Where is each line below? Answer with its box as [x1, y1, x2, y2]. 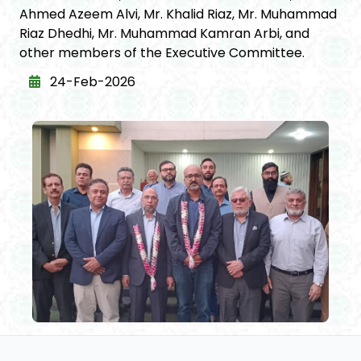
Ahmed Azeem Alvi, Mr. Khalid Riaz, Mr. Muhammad [19, 5, 337, 24]
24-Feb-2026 [47, 73, 135, 92]
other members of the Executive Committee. [19, 44, 305, 63]
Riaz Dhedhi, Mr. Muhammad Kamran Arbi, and [19, 24, 309, 44]
